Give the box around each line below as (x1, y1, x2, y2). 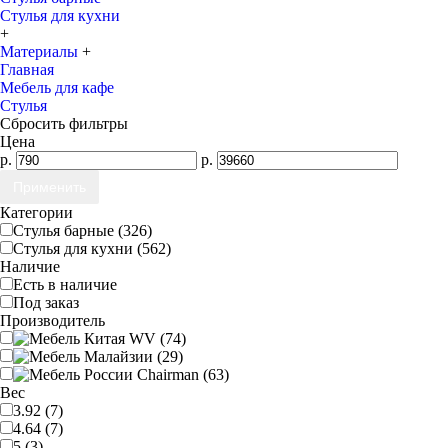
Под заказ (13, 294, 79, 311)
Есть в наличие (13, 276, 117, 293)
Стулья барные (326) (13, 222, 152, 239)
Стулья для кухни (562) (13, 240, 171, 257)
